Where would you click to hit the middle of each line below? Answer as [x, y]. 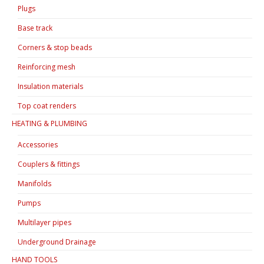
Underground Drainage [57, 242]
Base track [35, 28]
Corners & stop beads [55, 47]
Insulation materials [50, 86]
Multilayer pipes [44, 222]
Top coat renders [47, 105]
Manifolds [34, 183]
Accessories [38, 144]
